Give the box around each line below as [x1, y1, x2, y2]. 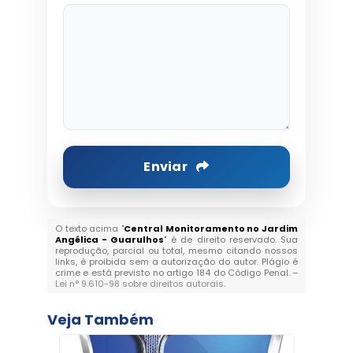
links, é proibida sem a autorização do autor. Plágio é [54, 255, 299, 268]
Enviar [143, 158, 191, 176]
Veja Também [46, 310, 154, 329]
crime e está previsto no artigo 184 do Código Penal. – [54, 266, 299, 279]
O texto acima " [54, 222, 124, 235]
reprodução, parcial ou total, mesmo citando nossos [54, 244, 299, 257]
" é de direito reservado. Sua [164, 233, 299, 246]
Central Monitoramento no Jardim [124, 222, 299, 235]
